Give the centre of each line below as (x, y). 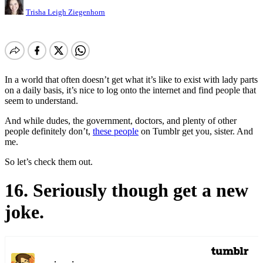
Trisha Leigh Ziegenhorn (65, 12)
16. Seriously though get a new (127, 190)
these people (116, 131)
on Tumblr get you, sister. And (196, 131)
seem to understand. (41, 100)
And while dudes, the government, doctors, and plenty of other (121, 120)
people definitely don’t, (49, 131)
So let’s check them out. (49, 161)
